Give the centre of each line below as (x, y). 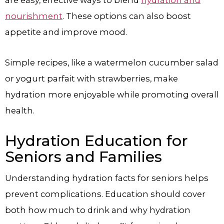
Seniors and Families (83, 156)
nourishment (34, 16)
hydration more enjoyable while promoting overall (112, 95)
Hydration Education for (96, 140)
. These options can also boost (127, 16)
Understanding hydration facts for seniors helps (107, 178)
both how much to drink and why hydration (98, 210)
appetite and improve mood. (66, 32)
